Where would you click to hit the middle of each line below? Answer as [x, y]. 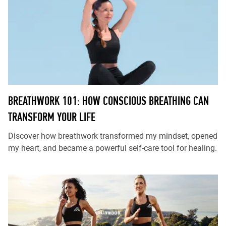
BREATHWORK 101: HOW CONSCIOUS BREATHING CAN [108, 101]
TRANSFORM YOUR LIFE [52, 117]
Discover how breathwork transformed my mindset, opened [113, 136]
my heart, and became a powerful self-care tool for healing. [112, 148]
